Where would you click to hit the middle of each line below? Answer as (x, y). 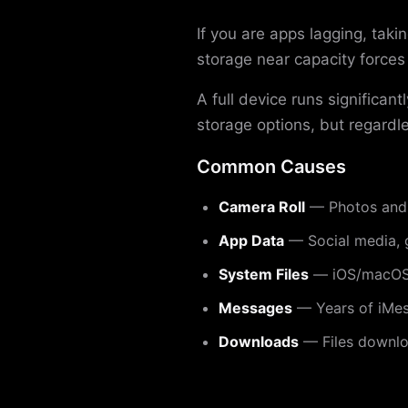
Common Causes (271, 166)
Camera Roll (262, 206)
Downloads (259, 341)
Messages (255, 307)
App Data (251, 240)
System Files (264, 274)
